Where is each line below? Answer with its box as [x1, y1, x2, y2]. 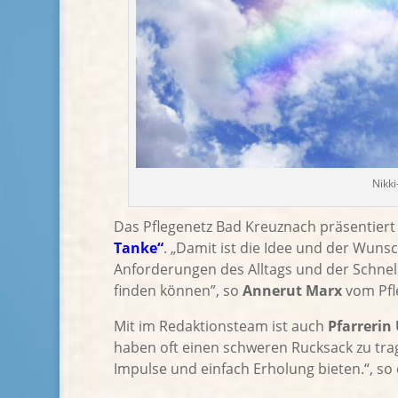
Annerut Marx [242, 281, 342, 301]
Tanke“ [113, 238, 163, 259]
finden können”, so [113, 281, 243, 301]
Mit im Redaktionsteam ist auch [113, 316, 328, 337]
